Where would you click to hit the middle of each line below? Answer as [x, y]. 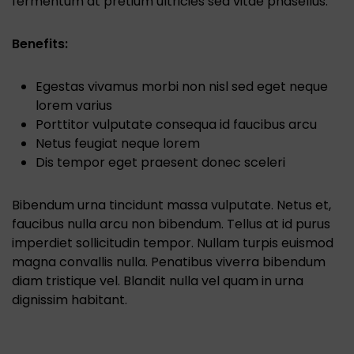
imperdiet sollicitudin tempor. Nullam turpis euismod [173, 243]
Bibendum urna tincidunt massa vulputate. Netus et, [171, 205]
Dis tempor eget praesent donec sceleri [160, 163]
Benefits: [40, 44]
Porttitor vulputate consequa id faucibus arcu [176, 125]
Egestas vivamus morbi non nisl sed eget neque [182, 87]
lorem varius [74, 106]
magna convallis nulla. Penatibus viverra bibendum [169, 262]
